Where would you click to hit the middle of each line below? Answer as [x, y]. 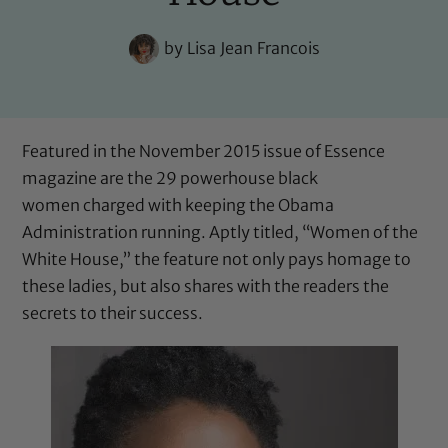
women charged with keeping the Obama [178, 204]
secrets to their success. [113, 312]
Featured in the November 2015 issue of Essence [204, 150]
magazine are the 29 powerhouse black [170, 177]
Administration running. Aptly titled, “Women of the [220, 231]
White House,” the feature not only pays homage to [217, 258]
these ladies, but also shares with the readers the [206, 285]
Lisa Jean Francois [251, 48]
